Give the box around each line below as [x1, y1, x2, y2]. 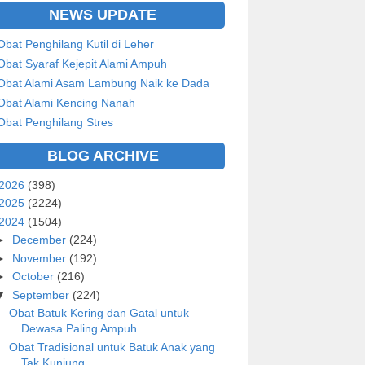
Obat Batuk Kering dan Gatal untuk [8, 306, 189, 320]
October [11, 270, 57, 284]
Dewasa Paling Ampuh [20, 322, 137, 336]
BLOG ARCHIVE [46, 147, 159, 164]
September [11, 288, 73, 301]
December [11, 233, 69, 247]
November [11, 251, 69, 265]
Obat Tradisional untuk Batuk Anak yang [8, 340, 215, 354]
